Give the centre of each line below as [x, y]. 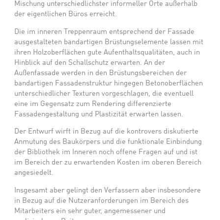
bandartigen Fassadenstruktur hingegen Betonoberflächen [109, 83]
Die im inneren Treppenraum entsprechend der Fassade [105, 32]
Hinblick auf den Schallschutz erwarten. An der [90, 63]
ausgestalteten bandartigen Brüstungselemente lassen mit [109, 42]
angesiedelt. [34, 173]
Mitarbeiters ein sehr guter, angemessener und [90, 211]
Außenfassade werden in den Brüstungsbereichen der [101, 73]
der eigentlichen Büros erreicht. [66, 14]
